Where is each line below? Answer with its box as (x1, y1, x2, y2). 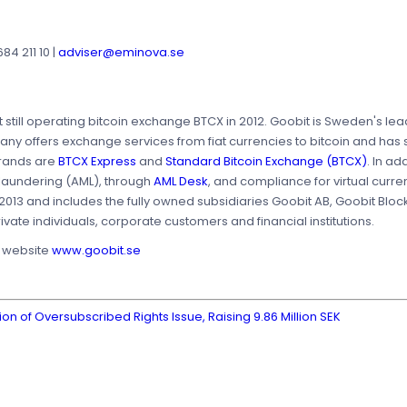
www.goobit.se (49, 242, 141, 260)
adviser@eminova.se (58, 44, 184, 62)
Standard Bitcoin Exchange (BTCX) (165, 153, 367, 171)
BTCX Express (58, 153, 136, 171)
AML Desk (151, 173, 208, 191)
